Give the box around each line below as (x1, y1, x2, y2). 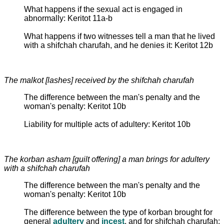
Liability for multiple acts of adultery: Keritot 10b (24, 119, 190, 128)
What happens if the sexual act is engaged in (24, 4, 182, 13)
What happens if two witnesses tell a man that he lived (24, 31, 215, 40)
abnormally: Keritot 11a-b (24, 13, 112, 22)
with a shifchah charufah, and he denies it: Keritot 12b (24, 40, 213, 49)
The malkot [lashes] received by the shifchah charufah (4, 75, 194, 84)
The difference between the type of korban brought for (24, 207, 212, 216)
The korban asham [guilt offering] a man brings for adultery (4, 154, 209, 163)
